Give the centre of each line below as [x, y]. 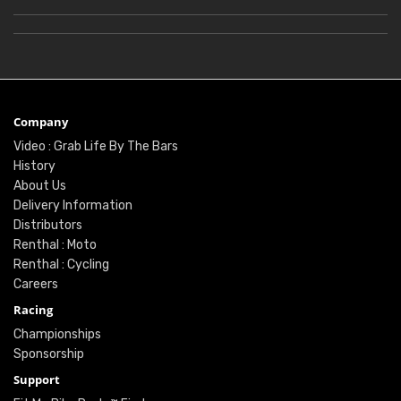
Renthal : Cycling [61, 265]
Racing [33, 310]
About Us [40, 186]
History [34, 166]
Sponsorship [49, 354]
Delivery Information [73, 206]
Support [37, 380]
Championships [57, 335]
